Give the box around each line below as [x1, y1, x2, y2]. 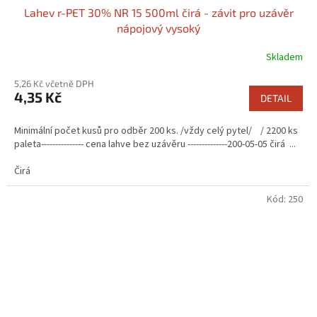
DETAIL [260, 92, 292, 105]
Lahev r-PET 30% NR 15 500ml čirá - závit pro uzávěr [23, 6, 294, 20]
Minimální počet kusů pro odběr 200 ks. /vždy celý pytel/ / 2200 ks [14, 124, 298, 139]
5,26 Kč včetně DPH [14, 78, 94, 90]
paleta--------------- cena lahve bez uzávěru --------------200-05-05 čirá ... [14, 137, 296, 152]
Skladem [266, 50, 303, 64]
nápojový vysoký [117, 21, 200, 35]
